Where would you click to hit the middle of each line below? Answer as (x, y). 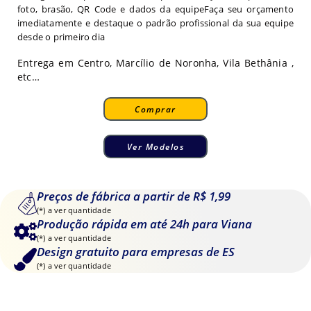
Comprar (155, 109)
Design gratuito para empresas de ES (136, 252)
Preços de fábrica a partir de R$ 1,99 (134, 196)
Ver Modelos (155, 147)
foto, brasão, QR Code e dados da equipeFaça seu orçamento (155, 9)
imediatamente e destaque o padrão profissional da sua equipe (155, 23)
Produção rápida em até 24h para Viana (144, 224)
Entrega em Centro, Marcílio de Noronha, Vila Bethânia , (155, 63)
